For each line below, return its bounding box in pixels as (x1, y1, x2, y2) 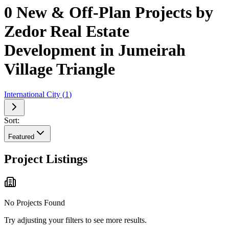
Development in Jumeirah (4, 41, 186, 60)
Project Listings (4, 152, 87, 166)
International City (4, 89, 60, 99)
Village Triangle (4, 60, 115, 79)
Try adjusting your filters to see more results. (4, 216, 147, 225)
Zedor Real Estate (4, 22, 129, 41)
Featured (8, 132, 34, 141)
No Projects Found (4, 198, 65, 208)
